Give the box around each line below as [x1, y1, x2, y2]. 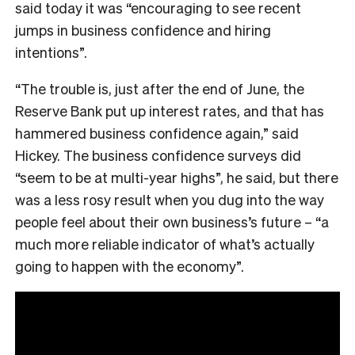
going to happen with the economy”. [15, 256, 247, 275]
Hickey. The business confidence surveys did [15, 145, 301, 164]
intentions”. [15, 42, 87, 61]
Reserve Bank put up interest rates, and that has [15, 101, 324, 120]
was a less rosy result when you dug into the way [15, 189, 324, 208]
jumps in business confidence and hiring [15, 20, 271, 39]
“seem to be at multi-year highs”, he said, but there [15, 167, 338, 186]
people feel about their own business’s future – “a [15, 212, 329, 231]
